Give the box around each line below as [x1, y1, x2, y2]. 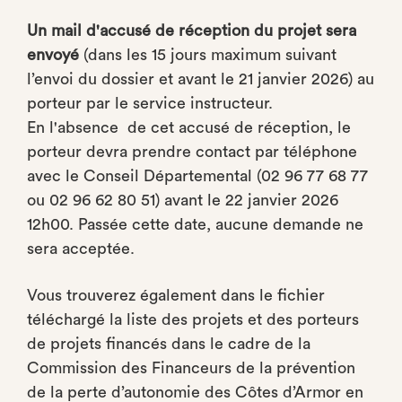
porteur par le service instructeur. [27, 95, 273, 111]
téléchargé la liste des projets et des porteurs [27, 311, 359, 328]
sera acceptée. [27, 240, 135, 257]
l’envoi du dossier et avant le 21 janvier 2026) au [27, 71, 374, 87]
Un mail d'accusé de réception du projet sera [27, 22, 356, 39]
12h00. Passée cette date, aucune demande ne [27, 216, 363, 232]
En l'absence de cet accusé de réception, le [27, 119, 351, 135]
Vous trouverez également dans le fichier [27, 287, 325, 303]
